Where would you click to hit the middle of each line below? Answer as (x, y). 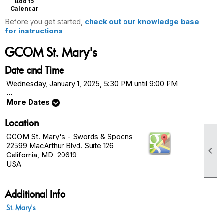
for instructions (34, 31)
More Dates (29, 102)
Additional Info (35, 194)
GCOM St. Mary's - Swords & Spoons (70, 137)
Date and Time (34, 70)
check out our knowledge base (142, 22)
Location (22, 123)
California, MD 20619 (41, 155)
